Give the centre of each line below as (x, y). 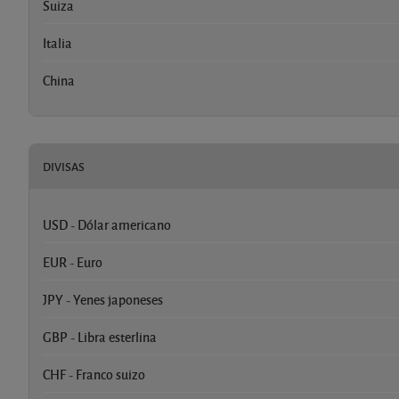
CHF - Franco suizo (94, 374)
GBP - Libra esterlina (100, 336)
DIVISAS (64, 166)
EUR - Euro (73, 261)
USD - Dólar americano (107, 224)
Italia (57, 42)
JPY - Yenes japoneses (103, 299)
